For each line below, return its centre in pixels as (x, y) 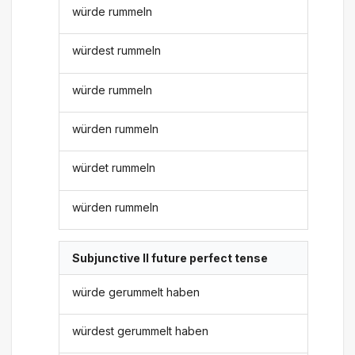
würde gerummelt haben (136, 292)
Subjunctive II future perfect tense (170, 258)
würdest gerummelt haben (141, 330)
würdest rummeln (117, 51)
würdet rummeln (114, 168)
